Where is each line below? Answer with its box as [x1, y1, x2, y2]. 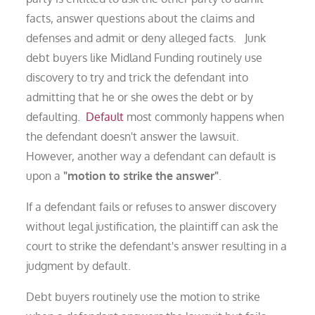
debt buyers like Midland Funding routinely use [26, 50, 263, 65]
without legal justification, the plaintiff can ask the [26, 219, 279, 233]
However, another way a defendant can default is [26, 148, 276, 163]
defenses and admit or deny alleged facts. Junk [26, 30, 266, 45]
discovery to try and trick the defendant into [26, 70, 249, 84]
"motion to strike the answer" [63, 168, 219, 183]
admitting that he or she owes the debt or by [26, 89, 254, 104]
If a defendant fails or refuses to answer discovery [26, 199, 277, 214]
